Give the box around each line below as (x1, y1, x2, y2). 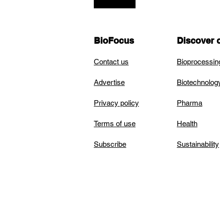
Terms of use (94, 119, 136, 128)
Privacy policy (94, 99, 139, 107)
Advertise (94, 78, 125, 86)
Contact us (94, 57, 129, 66)
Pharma (177, 99, 202, 107)
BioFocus (94, 35, 134, 46)
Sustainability (177, 140, 219, 148)
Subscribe (94, 140, 126, 148)
